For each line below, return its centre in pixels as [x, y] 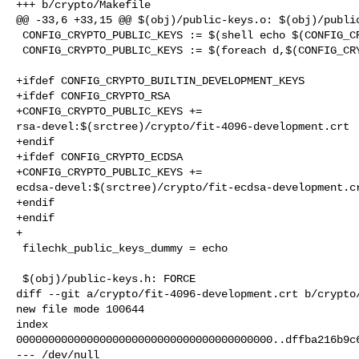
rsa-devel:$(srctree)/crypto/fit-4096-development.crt [183, 126]
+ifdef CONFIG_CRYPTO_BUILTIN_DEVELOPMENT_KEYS [160, 81]
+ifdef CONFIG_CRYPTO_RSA [93, 96]
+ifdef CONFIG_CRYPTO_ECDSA [99, 157]
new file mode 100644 [80, 309]
